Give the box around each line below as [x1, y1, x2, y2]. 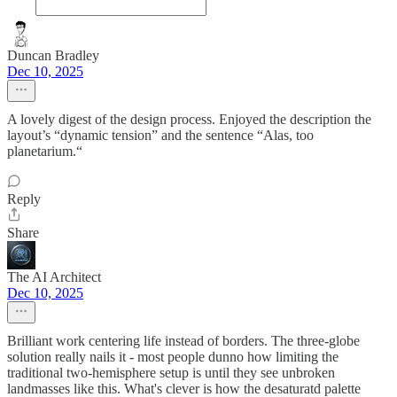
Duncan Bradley [7, 48, 99, 63]
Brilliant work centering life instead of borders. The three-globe [7, 333, 360, 348]
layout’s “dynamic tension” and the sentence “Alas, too [7, 128, 314, 143]
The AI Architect [7, 269, 101, 284]
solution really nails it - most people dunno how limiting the [7, 349, 339, 364]
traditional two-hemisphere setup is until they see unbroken [7, 365, 335, 380]
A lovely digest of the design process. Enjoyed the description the [7, 112, 371, 127]
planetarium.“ [7, 144, 82, 159]
